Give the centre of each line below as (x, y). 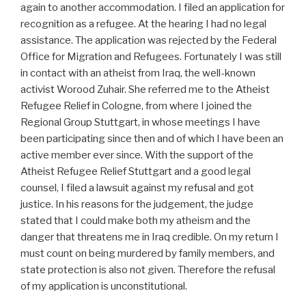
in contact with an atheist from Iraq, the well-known (138, 73)
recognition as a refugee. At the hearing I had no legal (143, 24)
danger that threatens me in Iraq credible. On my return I (150, 237)
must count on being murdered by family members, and (148, 253)
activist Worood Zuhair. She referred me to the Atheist (145, 89)
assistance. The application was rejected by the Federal (149, 40)
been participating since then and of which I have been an (152, 139)
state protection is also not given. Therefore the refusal (148, 270)
